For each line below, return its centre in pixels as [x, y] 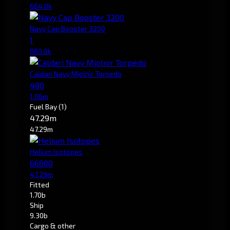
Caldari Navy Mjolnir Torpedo [76, 73]
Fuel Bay [44, 106]
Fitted [40, 184]
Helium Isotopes [56, 151]
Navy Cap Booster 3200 [68, 28]
